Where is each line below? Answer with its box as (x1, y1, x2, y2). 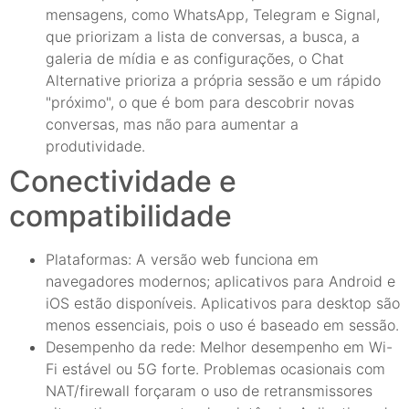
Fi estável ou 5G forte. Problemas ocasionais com (46, 359, 385, 378)
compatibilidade (9, 197, 232, 234)
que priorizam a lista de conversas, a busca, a (46, 26, 360, 46)
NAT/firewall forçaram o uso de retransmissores (46, 381, 372, 400)
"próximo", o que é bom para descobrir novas (46, 92, 354, 111)
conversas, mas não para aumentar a (46, 114, 299, 133)
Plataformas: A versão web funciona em (46, 249, 319, 268)
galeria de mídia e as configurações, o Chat (46, 48, 344, 68)
